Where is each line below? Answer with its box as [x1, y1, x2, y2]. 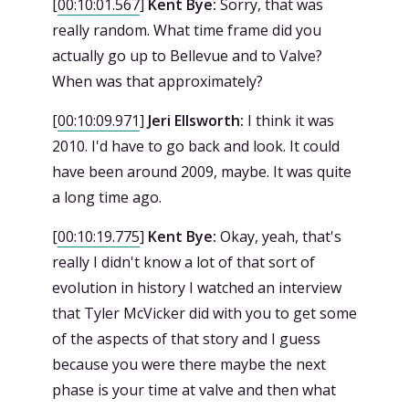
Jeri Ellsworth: [148, 110, 244, 131]
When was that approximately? [52, 71, 263, 91]
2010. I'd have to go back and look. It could [52, 136, 340, 156]
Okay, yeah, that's [216, 226, 341, 246]
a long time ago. [52, 187, 162, 207]
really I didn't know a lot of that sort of [52, 252, 315, 272]
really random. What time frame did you [52, 20, 321, 40]
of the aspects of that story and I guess [52, 329, 320, 349]
